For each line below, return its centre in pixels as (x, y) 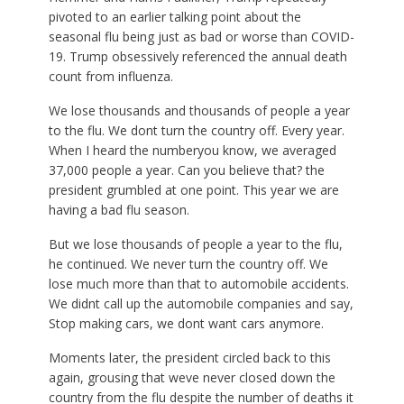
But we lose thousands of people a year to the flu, (195, 244)
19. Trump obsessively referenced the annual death (197, 56)
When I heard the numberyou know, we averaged (192, 150)
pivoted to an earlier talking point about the (174, 17)
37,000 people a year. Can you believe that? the (186, 170)
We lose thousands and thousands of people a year (199, 110)
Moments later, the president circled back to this (189, 358)
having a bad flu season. (119, 210)
